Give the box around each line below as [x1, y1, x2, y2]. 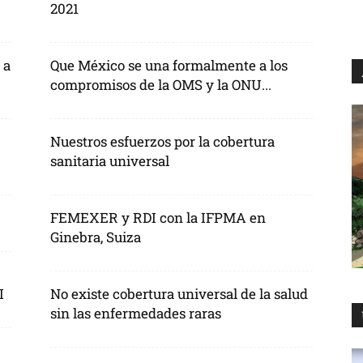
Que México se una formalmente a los [50, 56, 288, 75]
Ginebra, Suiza [50, 228, 141, 246]
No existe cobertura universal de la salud [50, 284, 308, 303]
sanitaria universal [50, 152, 169, 170]
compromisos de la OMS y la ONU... [50, 75, 271, 94]
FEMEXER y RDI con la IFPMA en [50, 208, 266, 227]
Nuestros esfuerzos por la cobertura [50, 132, 275, 151]
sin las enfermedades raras [50, 304, 221, 322]
